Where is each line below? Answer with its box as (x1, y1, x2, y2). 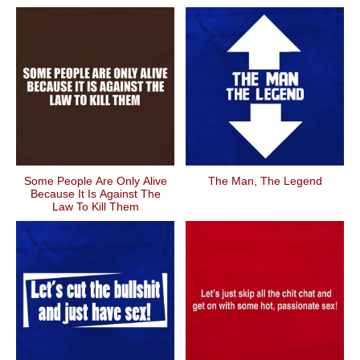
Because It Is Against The (30, 187, 161, 200)
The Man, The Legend (207, 174, 322, 187)
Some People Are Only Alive (23, 174, 167, 187)
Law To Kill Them (51, 200, 139, 213)
